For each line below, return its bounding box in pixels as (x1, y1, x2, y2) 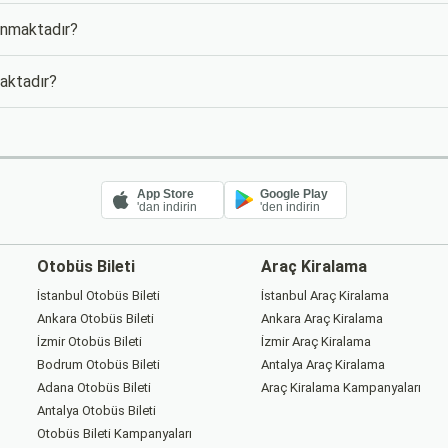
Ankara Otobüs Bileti (37, 311, 155, 327)
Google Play (260, 187, 329, 202)
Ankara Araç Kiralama (260, 311, 383, 327)
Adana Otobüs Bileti (37, 380, 152, 396)
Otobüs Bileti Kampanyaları (37, 426, 193, 442)
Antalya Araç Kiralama (260, 357, 385, 373)
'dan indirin (137, 200, 197, 215)
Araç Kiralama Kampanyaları (260, 380, 421, 396)
